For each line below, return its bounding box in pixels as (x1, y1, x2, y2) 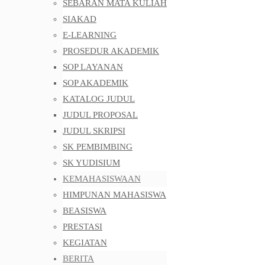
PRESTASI (63, 222, 102, 231)
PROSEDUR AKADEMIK (63, 46, 159, 56)
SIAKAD (63, 14, 96, 24)
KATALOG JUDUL (63, 94, 135, 104)
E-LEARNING (63, 30, 117, 40)
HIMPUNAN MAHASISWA (63, 190, 166, 199)
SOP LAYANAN (63, 62, 123, 72)
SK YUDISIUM (63, 158, 120, 167)
